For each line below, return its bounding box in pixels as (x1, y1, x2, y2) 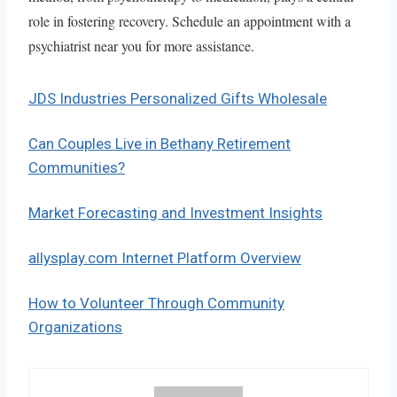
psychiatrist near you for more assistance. (28, 35, 254, 55)
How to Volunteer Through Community (28, 293, 284, 312)
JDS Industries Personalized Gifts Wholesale (28, 89, 327, 107)
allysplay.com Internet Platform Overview (28, 248, 301, 267)
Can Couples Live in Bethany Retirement (28, 134, 291, 152)
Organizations (28, 317, 122, 336)
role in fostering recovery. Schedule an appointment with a (28, 11, 351, 30)
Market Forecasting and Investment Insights (28, 203, 323, 222)
